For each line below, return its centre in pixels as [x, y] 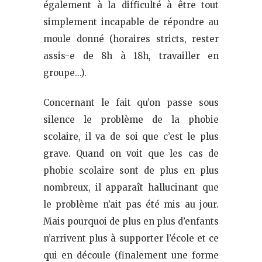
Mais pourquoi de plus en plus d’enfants [131, 222]
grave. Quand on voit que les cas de [131, 154]
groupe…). [65, 73]
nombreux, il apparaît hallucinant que [131, 188]
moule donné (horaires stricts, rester [131, 39]
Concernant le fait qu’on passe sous [131, 103]
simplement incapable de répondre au [131, 22]
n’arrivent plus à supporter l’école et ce [131, 239]
